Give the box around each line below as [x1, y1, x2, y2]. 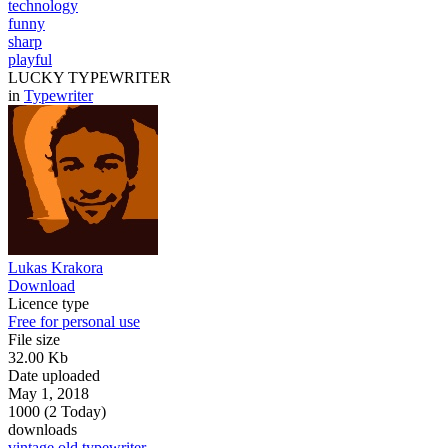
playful [8, 51, 52, 68]
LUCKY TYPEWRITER [8, 69, 171, 86]
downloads [8, 421, 77, 438]
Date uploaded [8, 367, 100, 384]
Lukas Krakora [8, 259, 103, 276]
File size [8, 331, 60, 348]
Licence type [8, 295, 89, 312]
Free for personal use [8, 313, 140, 330]
